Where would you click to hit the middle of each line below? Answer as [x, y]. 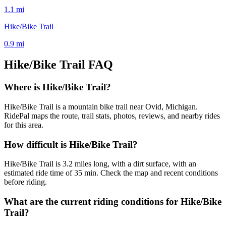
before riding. [25, 182]
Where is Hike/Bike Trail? [58, 87]
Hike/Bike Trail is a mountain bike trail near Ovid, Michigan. [101, 107]
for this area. [24, 125]
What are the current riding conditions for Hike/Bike [113, 202]
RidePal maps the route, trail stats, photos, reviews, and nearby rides [112, 116]
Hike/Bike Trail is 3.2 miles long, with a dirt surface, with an [100, 164]
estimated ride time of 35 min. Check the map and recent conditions [111, 173]
